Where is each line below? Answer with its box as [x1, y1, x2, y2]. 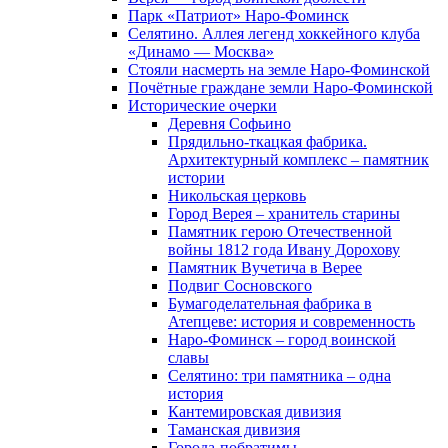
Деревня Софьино [168, 115, 291, 132]
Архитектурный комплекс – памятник [168, 151, 429, 168]
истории [168, 169, 225, 186]
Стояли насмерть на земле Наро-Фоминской [128, 61, 430, 78]
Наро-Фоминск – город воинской [168, 331, 396, 348]
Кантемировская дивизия [168, 403, 341, 420]
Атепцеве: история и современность [168, 313, 415, 330]
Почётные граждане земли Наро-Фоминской [128, 79, 433, 96]
